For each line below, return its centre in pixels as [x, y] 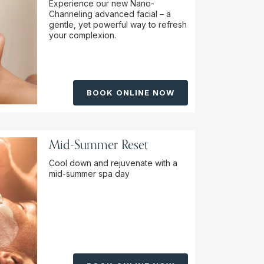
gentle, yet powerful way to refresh [118, 24]
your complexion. [82, 35]
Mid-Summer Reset [98, 144]
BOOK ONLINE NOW [131, 93]
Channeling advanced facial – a [110, 14]
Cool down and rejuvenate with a [113, 163]
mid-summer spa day [89, 174]
